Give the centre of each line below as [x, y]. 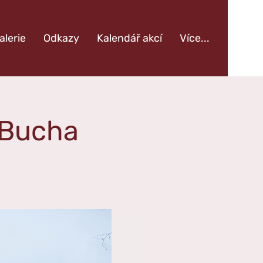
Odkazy [61, 38]
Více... [195, 38]
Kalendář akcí [129, 38]
